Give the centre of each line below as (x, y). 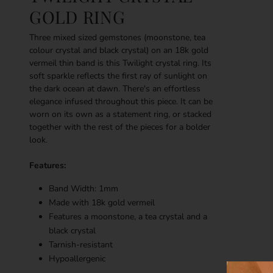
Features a (70, 216)
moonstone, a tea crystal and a (149, 216)
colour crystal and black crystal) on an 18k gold (119, 50)
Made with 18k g (81, 202)
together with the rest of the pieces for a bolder (120, 127)
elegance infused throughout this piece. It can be (121, 101)
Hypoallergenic (77, 258)
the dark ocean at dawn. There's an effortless (115, 88)
